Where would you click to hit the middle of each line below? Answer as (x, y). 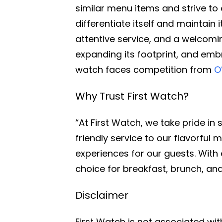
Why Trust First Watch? (132, 96)
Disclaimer (102, 195)
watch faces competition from (145, 69)
